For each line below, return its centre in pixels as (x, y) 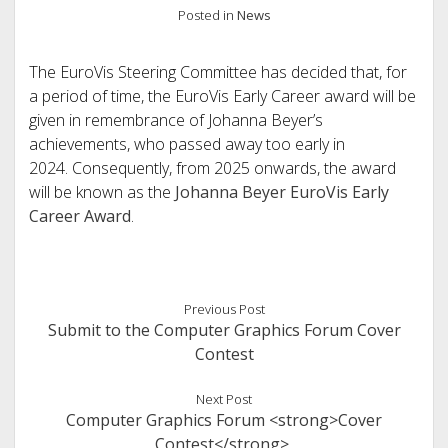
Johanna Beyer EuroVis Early (281, 192)
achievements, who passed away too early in (186, 144)
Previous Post (224, 309)
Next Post (224, 399)
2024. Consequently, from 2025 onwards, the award (212, 168)
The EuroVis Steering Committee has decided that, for (217, 72)
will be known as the (101, 192)
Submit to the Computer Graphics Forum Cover (224, 330)
